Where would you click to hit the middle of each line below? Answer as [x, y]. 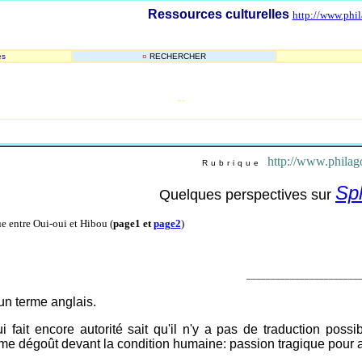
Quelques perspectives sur [247, 195]
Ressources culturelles [218, 14]
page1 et [133, 223]
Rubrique [232, 163]
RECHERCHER [177, 56]
